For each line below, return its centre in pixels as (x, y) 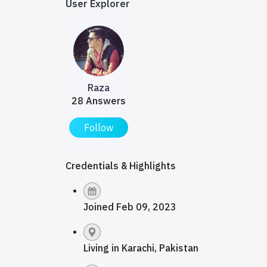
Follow (98, 128)
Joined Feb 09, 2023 (130, 207)
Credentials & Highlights (121, 166)
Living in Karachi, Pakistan (141, 248)
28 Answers (98, 101)
